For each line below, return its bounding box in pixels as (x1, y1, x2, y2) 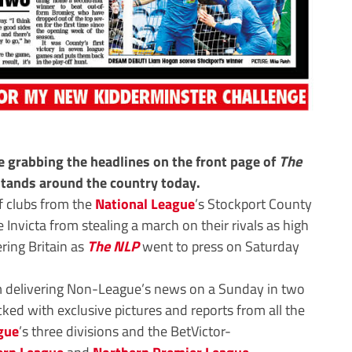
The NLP (87, 234, 139, 257)
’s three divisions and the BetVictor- (19, 319, 231, 342)
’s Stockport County (195, 192, 312, 214)
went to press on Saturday (139, 234, 299, 257)
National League (95, 192, 195, 214)
